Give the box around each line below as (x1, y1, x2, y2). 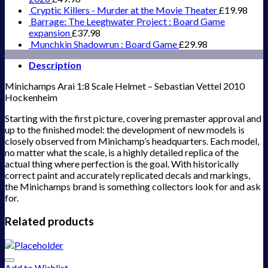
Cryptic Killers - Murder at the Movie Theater (31, 4, 217, 16)
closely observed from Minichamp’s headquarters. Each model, (5, 135, 259, 147)
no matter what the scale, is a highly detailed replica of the (5, 147, 239, 159)
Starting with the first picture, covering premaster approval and (5, 112, 261, 124)
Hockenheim (5, 92, 57, 103)
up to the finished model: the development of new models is (5, 124, 245, 136)
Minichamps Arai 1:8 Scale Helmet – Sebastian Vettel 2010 (5, 80, 245, 92)
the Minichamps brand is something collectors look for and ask (5, 181, 261, 193)
